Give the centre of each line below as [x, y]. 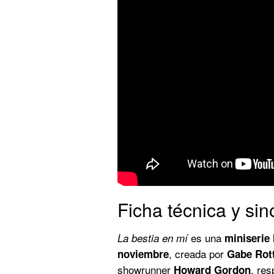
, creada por [198, 253]
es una [206, 237]
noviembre [143, 254]
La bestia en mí [153, 238]
